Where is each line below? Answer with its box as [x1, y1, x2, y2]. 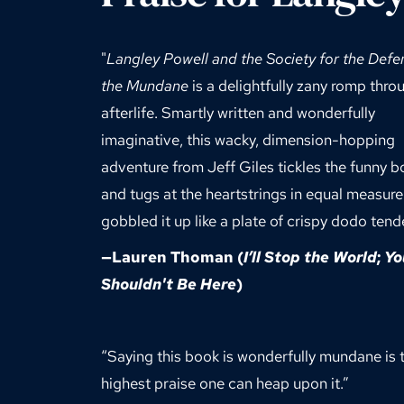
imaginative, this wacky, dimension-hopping [101, 130, 395, 151]
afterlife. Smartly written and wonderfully [101, 103, 375, 124]
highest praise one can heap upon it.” [101, 373, 349, 394]
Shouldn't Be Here [101, 274, 236, 295]
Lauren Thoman [112, 247, 234, 268]
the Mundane [101, 76, 188, 96]
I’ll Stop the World [243, 247, 377, 268]
